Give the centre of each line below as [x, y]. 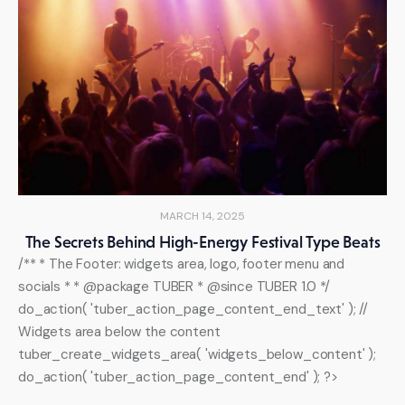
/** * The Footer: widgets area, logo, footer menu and [182, 264]
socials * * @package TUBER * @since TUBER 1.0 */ [174, 287]
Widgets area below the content [119, 332]
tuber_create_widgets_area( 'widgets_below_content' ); [198, 355]
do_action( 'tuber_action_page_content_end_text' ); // [193, 310]
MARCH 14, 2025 [202, 217]
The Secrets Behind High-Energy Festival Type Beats [202, 243]
